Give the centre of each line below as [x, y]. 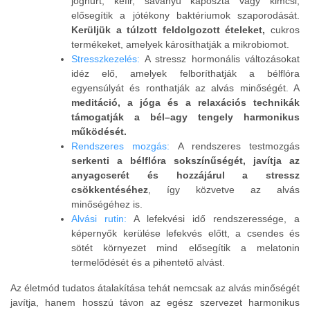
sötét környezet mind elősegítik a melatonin [185, 248]
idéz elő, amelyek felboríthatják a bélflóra [185, 74]
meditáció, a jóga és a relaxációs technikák [185, 103]
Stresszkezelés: [106, 59]
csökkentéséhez [110, 190]
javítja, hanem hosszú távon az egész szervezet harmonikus [155, 303]
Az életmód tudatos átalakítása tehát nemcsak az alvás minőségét [155, 288]
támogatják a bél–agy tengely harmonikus [185, 117]
